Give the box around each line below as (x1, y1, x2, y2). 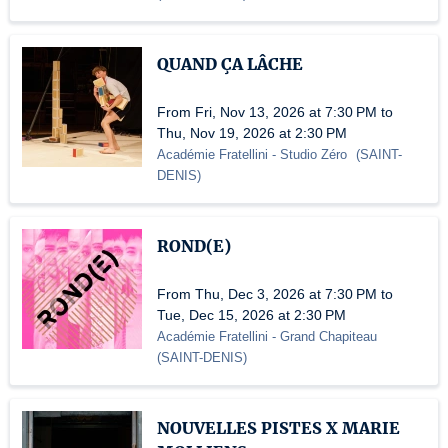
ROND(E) (157, 236, 231, 257)
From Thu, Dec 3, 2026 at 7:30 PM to (157, 286, 393, 303)
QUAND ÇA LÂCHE (157, 54, 303, 75)
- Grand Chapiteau (268, 329, 377, 345)
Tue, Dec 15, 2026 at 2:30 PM (157, 307, 346, 324)
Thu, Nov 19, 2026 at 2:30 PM (157, 125, 347, 142)
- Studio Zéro (268, 147, 351, 163)
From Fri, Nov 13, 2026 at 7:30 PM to (157, 104, 393, 121)
